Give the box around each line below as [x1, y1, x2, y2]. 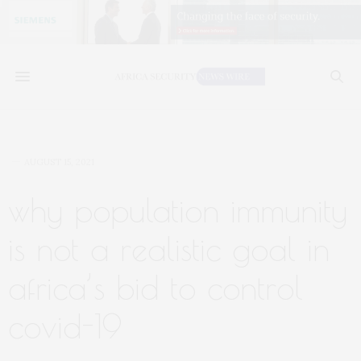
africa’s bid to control [8, 269, 303, 306]
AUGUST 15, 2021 [24, 156, 94, 168]
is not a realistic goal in [8, 230, 330, 268]
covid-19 [8, 308, 122, 345]
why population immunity [8, 192, 347, 229]
